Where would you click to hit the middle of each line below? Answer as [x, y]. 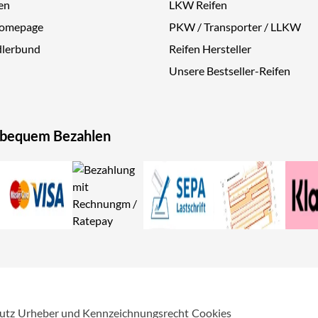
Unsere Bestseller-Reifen [230, 71]
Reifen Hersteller [210, 49]
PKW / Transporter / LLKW [235, 27]
